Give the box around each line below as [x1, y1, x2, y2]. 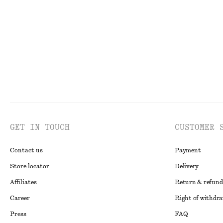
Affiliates [10, 179, 37, 185]
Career [10, 195, 30, 201]
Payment [175, 147, 201, 153]
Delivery [175, 163, 199, 169]
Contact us [10, 147, 43, 153]
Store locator [10, 163, 49, 169]
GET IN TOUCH [10, 123, 70, 131]
